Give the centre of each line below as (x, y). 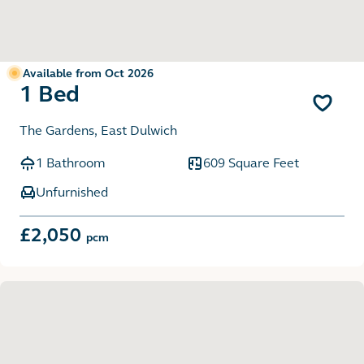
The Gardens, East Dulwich (98, 130)
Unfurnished (72, 192)
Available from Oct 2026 (88, 73)
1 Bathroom (70, 162)
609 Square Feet (251, 162)
